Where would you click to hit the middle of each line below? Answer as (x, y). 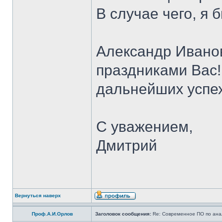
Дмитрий (127, 145)
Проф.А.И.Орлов (52, 214)
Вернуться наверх (38, 195)
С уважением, (144, 127)
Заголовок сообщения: (123, 214)
